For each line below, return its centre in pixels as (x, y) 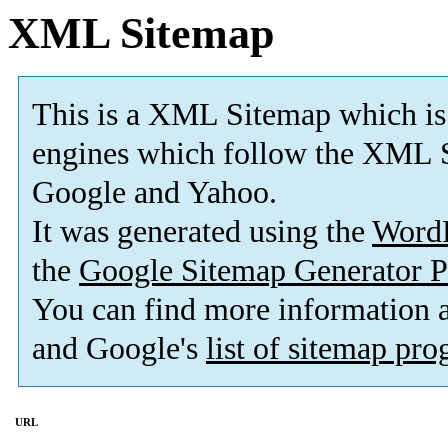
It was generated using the (202, 232)
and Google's (119, 349)
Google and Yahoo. (154, 193)
